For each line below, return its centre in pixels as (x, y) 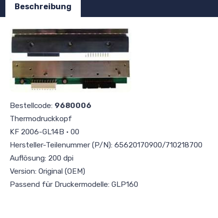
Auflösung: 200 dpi (42, 158)
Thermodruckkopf (41, 118)
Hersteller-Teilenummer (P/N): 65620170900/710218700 (106, 145)
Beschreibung (43, 6)
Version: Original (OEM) (47, 171)
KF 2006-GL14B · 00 (45, 132)
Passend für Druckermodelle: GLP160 (74, 184)
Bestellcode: (32, 105)
